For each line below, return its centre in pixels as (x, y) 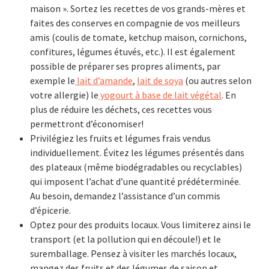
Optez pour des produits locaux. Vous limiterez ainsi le (141, 225)
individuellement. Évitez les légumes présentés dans (137, 153)
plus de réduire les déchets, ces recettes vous (121, 109)
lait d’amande (104, 80)
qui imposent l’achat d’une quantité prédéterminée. (135, 181)
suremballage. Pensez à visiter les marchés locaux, (133, 253)
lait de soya (160, 80)
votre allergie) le (64, 95)
